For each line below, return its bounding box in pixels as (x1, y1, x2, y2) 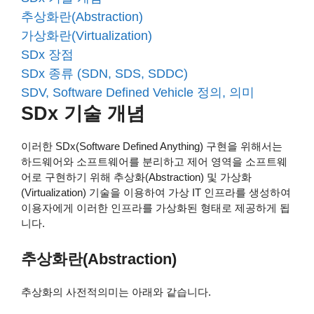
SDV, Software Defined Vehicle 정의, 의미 (21, 86, 254, 100)
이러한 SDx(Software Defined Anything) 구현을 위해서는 (21, 140, 282, 153)
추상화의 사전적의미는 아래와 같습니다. (21, 285, 211, 298)
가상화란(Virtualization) (21, 29, 152, 43)
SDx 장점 (21, 48, 74, 62)
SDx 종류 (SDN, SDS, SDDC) (21, 67, 188, 81)
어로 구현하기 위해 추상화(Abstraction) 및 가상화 (21, 171, 252, 184)
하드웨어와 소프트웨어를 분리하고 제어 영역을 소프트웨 (21, 156, 287, 168)
